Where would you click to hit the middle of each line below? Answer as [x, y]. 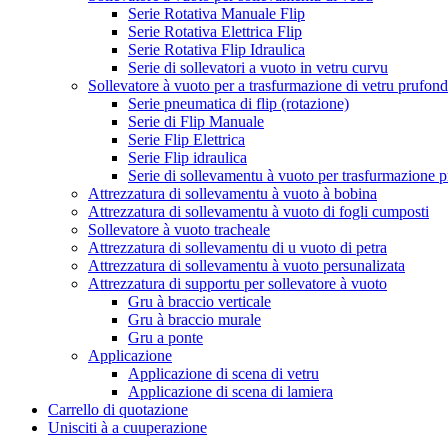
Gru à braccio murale [194, 319]
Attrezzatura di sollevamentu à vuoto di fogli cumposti [258, 211]
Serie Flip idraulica [187, 157]
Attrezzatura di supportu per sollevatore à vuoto [237, 283]
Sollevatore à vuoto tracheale [179, 229]
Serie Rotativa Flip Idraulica [216, 49]
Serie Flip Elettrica [186, 139]
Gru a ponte [165, 337]
